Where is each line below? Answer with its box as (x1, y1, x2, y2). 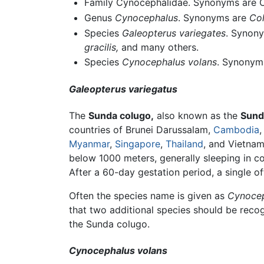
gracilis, (84, 41, 118, 53)
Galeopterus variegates (121, 27, 226, 39)
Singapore (115, 137, 160, 150)
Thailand (166, 137, 203, 150)
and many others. (118, 41, 199, 53)
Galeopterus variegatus (69, 82, 177, 95)
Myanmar (69, 137, 110, 150)
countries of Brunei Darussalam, (69, 123, 213, 136)
